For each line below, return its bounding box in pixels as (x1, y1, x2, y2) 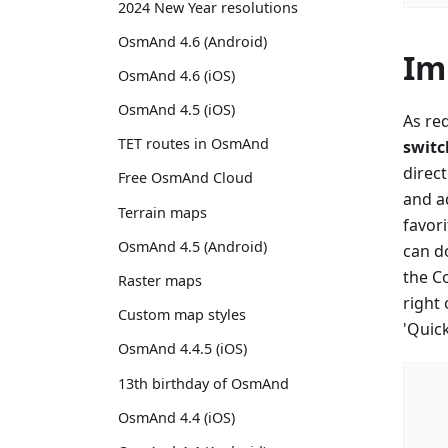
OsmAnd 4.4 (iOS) (118, 407, 235, 427)
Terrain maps (118, 202, 207, 222)
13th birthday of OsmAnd (118, 373, 289, 393)
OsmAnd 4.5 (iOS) (118, 100, 235, 120)
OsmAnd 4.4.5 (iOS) (118, 339, 247, 359)
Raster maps (118, 271, 202, 290)
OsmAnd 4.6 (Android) (118, 31, 267, 51)
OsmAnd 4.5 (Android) (118, 236, 267, 256)
